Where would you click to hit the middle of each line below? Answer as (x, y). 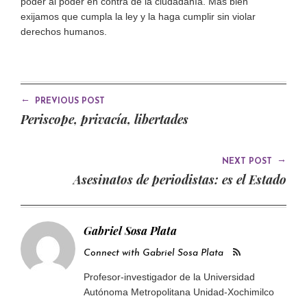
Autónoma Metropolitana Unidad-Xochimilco (179, 292)
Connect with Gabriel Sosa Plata (153, 253)
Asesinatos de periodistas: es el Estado (180, 180)
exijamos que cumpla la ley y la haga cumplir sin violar (138, 16)
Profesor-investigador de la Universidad (169, 277)
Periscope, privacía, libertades (105, 119)
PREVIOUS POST (69, 101)
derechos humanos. (64, 32)
